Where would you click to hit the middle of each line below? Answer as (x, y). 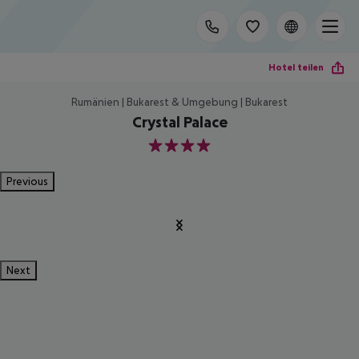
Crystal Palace (179, 122)
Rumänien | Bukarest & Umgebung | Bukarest (179, 102)
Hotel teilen (296, 67)
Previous (27, 181)
